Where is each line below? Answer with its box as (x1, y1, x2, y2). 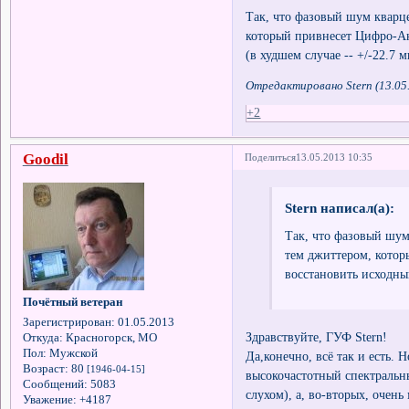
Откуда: (22, 331, 63, 345)
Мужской (46, 347, 98, 361)
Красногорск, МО (62, 331, 157, 345)
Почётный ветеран (22, 296, 122, 309)
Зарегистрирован (22, 316, 111, 330)
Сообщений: (22, 378, 88, 392)
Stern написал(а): (284, 200, 394, 216)
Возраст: (22, 362, 68, 376)
